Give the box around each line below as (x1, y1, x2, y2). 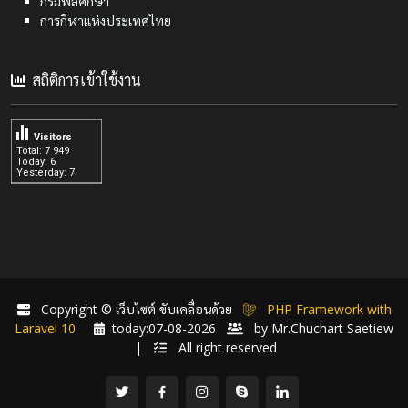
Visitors (34, 130, 72, 143)
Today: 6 (16, 155, 56, 168)
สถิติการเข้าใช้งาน (33, 71, 141, 89)
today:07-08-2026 (112, 319, 228, 337)
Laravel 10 (15, 319, 87, 337)
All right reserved (174, 338, 277, 356)
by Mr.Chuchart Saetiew (250, 319, 393, 337)
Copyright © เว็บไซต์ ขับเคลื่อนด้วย (36, 300, 236, 318)
